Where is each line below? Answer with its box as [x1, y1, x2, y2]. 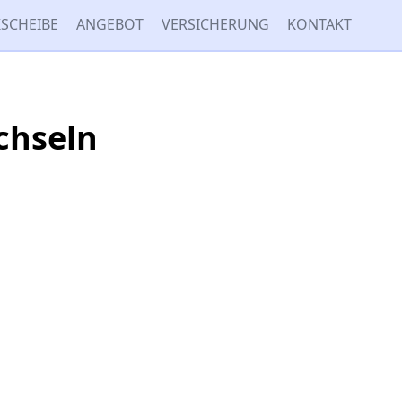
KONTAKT [287, 14, 352, 34]
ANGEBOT [76, 14, 144, 34]
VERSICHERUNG [162, 14, 269, 34]
